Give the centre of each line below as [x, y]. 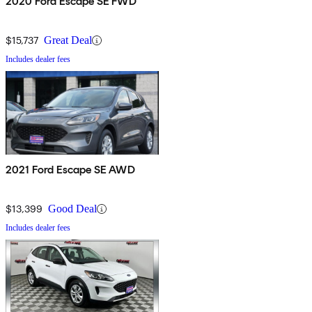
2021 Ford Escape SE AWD [70, 170]
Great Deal [68, 40]
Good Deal [72, 209]
